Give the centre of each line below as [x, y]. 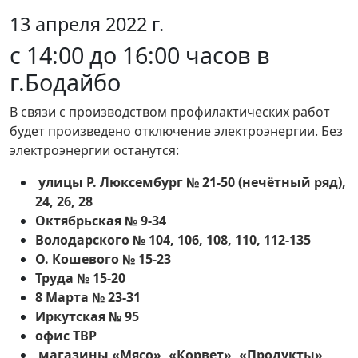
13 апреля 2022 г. [87, 24]
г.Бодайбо [65, 82]
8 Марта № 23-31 [88, 298]
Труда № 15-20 [80, 278]
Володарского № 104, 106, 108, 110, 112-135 [173, 240]
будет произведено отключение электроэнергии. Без [176, 131]
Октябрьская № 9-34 [101, 221]
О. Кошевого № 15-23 [103, 259]
